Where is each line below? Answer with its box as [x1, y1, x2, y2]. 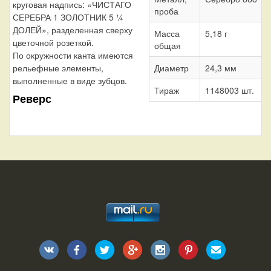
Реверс [13, 90, 51, 106]
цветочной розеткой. [13, 36, 94, 48]
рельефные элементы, [13, 61, 103, 74]
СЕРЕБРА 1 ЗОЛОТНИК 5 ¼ [13, 10, 123, 23]
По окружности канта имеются [13, 48, 133, 61]
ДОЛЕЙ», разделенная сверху [13, 23, 132, 36]
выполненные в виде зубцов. [13, 74, 127, 87]
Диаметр [154, 61, 189, 74]
